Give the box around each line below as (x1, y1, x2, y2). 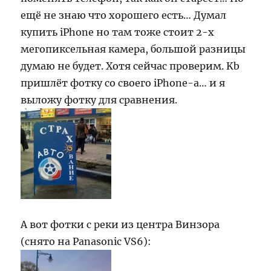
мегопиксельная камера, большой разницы (21, 43, 246, 55)
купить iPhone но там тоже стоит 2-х (21, 26, 215, 38)
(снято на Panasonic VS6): (21, 235, 152, 247)
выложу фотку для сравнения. (21, 94, 178, 106)
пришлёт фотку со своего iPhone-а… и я (21, 77, 226, 89)
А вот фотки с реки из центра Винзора (21, 218, 220, 230)
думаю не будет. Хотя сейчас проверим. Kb (21, 60, 240, 72)
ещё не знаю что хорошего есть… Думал (21, 9, 227, 21)
